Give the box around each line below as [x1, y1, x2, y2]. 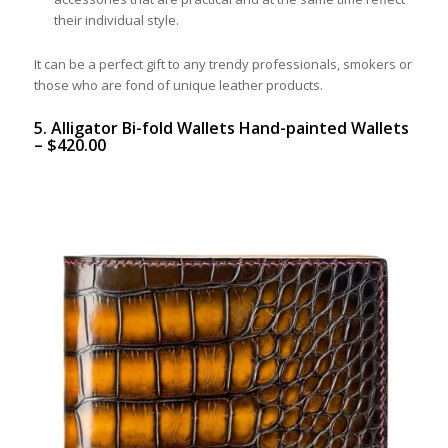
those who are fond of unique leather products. [33, 76, 323, 95]
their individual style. [53, 11, 179, 30]
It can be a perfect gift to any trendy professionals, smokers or [33, 55, 412, 74]
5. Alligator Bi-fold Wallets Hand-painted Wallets [33, 117, 409, 140]
